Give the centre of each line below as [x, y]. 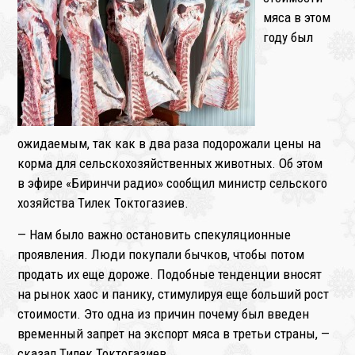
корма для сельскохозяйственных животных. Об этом [170, 164]
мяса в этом [297, 18]
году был [288, 38]
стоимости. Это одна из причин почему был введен [164, 314]
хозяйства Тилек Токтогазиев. [103, 203]
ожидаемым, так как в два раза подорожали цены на [170, 144]
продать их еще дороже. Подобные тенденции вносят [170, 275]
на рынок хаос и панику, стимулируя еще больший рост [174, 294]
